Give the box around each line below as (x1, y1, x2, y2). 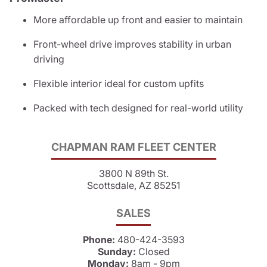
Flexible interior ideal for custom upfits (33, 77, 204, 89)
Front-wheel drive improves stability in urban (33, 38, 231, 50)
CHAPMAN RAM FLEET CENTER (51, 141, 216, 153)
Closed (138, 245, 170, 257)
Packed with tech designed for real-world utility (33, 102, 243, 114)
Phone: (82, 233, 117, 246)
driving (33, 53, 64, 65)
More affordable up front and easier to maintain (33, 14, 243, 26)
